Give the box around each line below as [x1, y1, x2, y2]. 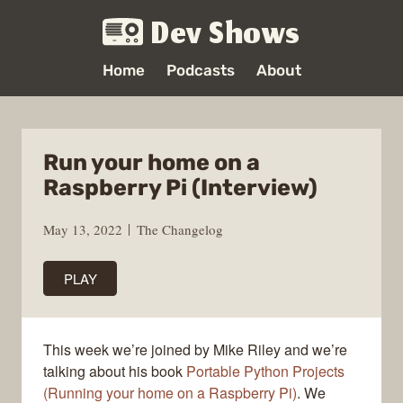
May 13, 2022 [43, 219, 122, 238]
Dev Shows [151, 10, 300, 64]
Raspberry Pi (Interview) [43, 175, 318, 201]
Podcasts [166, 61, 235, 79]
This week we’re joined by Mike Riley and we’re [43, 339, 347, 361]
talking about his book [43, 361, 186, 382]
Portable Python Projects [186, 361, 345, 382]
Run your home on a [43, 149, 260, 175]
